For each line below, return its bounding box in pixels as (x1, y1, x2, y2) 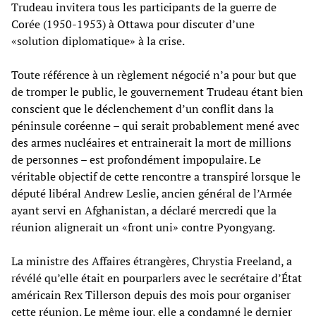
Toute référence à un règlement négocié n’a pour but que (11, 66, 296, 83)
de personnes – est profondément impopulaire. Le (11, 151, 261, 167)
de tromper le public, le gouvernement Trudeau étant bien (11, 83, 303, 99)
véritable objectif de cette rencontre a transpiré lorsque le (11, 168, 300, 184)
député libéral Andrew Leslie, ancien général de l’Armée (11, 185, 292, 201)
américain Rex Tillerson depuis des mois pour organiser (11, 286, 291, 303)
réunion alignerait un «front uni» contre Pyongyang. (11, 219, 275, 235)
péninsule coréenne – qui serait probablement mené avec (11, 117, 299, 133)
